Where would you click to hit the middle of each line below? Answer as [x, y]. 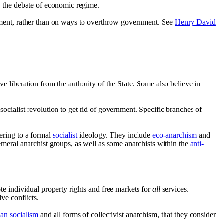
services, [174, 189]
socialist [65, 135]
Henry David [195, 22]
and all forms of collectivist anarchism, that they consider [127, 214]
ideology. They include [115, 135]
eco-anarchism [175, 135]
